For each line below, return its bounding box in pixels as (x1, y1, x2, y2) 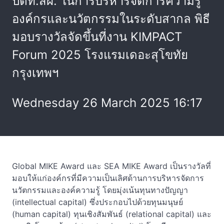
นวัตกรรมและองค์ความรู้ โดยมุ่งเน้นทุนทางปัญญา (12, 185, 188, 195)
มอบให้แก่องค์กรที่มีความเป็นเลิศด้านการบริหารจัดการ (12, 173, 204, 183)
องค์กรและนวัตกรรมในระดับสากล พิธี (12, 11, 210, 26)
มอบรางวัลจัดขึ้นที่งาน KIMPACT (12, 29, 182, 44)
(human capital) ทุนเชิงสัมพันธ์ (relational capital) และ (12, 209, 211, 219)
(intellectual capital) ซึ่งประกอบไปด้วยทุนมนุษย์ (12, 197, 183, 207)
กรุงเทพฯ (12, 65, 58, 80)
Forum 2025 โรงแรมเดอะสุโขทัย (12, 47, 188, 62)
